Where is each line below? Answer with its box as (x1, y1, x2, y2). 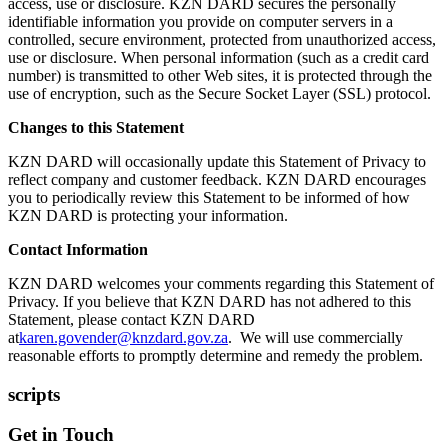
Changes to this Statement (8, 118, 184, 136)
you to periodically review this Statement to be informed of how (8, 188, 410, 206)
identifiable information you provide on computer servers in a (8, 12, 393, 30)
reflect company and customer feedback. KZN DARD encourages (8, 170, 426, 188)
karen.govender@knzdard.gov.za (19, 328, 228, 346)
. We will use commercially (228, 328, 403, 346)
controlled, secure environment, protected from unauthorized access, (8, 30, 436, 48)
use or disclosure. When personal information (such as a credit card (8, 48, 429, 66)
